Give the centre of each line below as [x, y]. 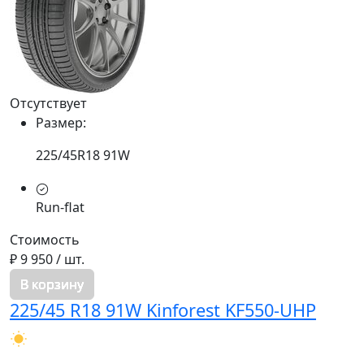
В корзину [52, 285]
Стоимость [45, 240]
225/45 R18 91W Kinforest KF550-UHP [163, 310]
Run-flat [60, 208]
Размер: [61, 123]
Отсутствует [48, 104]
